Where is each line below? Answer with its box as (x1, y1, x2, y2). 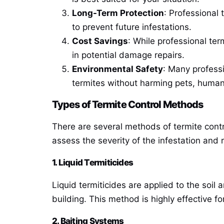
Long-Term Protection (72, 7, 164, 18)
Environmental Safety (72, 63, 163, 74)
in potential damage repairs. (72, 49, 184, 60)
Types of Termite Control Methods (52, 98, 203, 110)
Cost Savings (72, 35, 128, 46)
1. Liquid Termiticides (52, 157, 133, 168)
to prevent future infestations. (72, 21, 191, 32)
